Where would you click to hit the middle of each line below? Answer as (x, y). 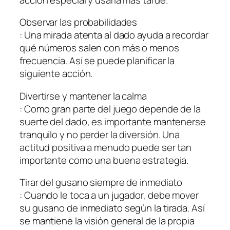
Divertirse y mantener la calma (83, 96)
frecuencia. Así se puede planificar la (97, 61)
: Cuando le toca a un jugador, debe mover (109, 195)
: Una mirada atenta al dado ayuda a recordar (114, 35)
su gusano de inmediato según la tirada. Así (112, 208)
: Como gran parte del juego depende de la (110, 109)
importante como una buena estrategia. (104, 160)
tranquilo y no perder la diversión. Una (100, 134)
